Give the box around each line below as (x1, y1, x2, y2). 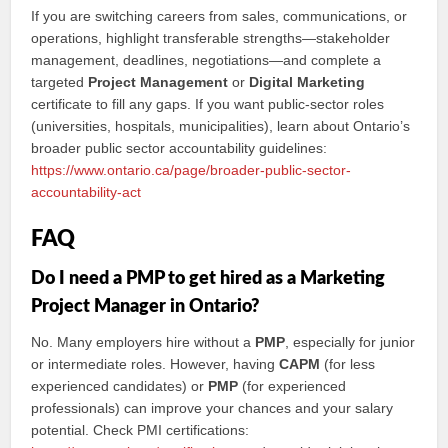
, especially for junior (285, 334, 416, 350)
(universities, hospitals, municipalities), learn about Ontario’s (31, 118, 411, 134)
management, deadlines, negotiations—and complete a (31, 52, 382, 68)
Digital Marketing (249, 74, 366, 90)
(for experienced (238, 378, 347, 394)
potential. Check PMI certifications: (31, 422, 250, 438)
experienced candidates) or (31, 378, 209, 394)
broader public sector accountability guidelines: (31, 140, 328, 156)
